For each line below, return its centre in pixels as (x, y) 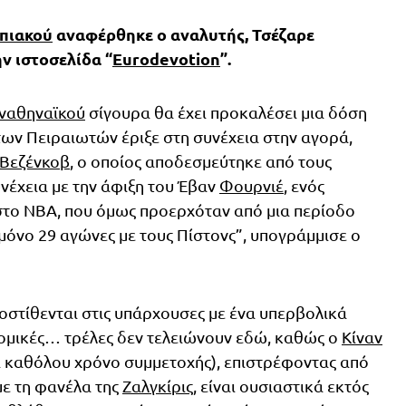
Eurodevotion (166, 59)
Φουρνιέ (251, 186)
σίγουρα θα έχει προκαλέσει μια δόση (226, 112)
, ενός (304, 186)
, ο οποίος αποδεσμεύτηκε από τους (201, 161)
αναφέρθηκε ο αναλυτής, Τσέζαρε (184, 34)
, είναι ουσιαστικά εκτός (281, 386)
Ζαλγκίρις (158, 386)
